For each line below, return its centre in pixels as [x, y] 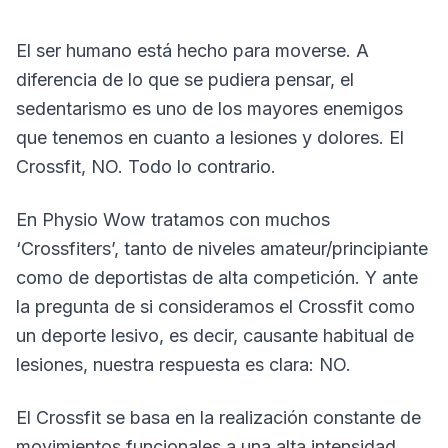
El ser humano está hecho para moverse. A [192, 50]
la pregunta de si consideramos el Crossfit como [215, 306]
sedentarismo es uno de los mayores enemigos [209, 108]
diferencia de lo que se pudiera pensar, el [185, 79]
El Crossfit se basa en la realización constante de [218, 417]
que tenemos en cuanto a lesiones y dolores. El [210, 137]
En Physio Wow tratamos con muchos [173, 219]
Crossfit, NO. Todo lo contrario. [146, 166]
